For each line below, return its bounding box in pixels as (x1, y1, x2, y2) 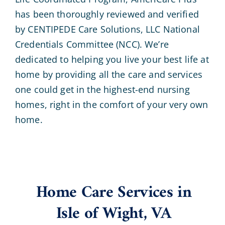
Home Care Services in (36, 178, 192, 208)
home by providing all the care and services (15, 68, 203, 81)
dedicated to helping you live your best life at (15, 53, 209, 66)
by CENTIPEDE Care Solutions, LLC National (15, 23, 200, 36)
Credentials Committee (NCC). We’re (15, 38, 169, 51)
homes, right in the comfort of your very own (15, 98, 208, 111)
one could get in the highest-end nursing (15, 83, 190, 96)
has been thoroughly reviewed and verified (15, 8, 199, 21)
